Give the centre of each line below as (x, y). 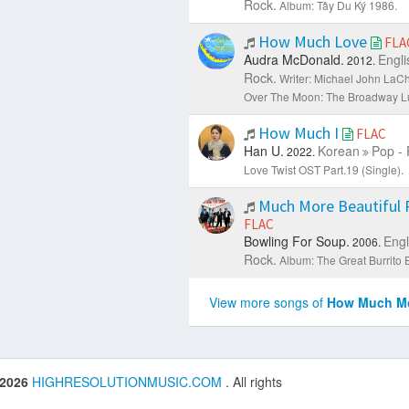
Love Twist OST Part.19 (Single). (323, 169)
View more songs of (267, 302)
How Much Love (312, 41)
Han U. (263, 150)
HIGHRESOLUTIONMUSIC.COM (129, 382)
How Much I (298, 132)
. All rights (254, 382)
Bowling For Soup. (296, 241)
